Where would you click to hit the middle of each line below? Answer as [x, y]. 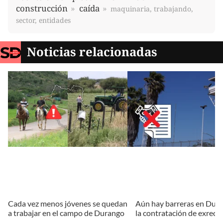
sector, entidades [43, 20]
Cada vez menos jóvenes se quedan [68, 203]
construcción [42, 8]
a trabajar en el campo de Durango [66, 213]
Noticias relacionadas [92, 51]
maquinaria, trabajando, [152, 8]
